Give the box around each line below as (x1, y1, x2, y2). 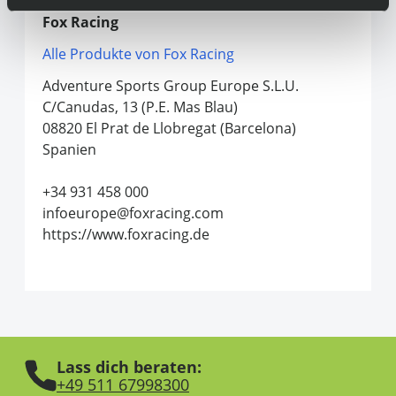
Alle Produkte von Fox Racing (42, 44, 234, 64)
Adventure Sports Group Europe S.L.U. (42, 76, 299, 95)
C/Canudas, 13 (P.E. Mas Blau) (42, 97, 238, 117)
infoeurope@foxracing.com (42, 203, 224, 223)
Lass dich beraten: (57, 356, 202, 377)
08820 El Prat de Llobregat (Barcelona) (42, 118, 296, 138)
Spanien (42, 140, 96, 159)
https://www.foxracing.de (42, 225, 209, 244)
